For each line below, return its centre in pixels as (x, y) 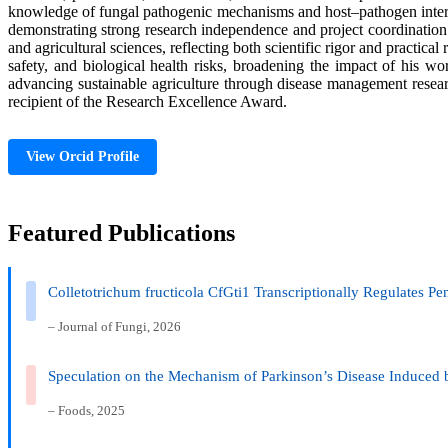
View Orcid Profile (82, 156)
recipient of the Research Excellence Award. (147, 101)
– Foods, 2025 (86, 410)
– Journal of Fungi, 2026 (114, 326)
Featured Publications (121, 232)
